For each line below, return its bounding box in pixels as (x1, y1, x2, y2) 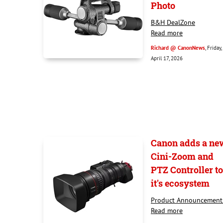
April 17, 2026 (151, 55, 183, 62)
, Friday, (205, 44, 222, 51)
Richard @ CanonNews (151, 44, 205, 51)
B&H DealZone (151, 18, 195, 27)
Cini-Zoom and (151, 150, 214, 162)
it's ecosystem (151, 177, 210, 189)
